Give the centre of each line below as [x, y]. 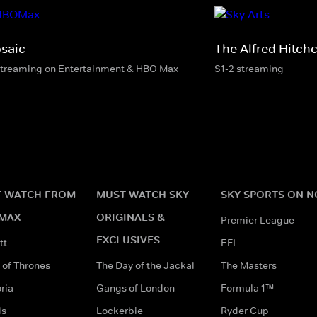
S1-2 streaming [249, 68]
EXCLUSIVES [128, 239]
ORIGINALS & [131, 217]
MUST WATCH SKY [143, 194]
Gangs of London [136, 288]
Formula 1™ [247, 288]
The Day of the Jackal [145, 265]
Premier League [258, 220]
